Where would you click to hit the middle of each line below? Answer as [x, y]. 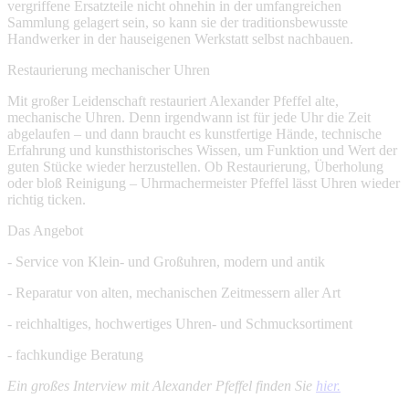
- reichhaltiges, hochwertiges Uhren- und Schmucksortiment [180, 324]
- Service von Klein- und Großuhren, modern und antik [166, 262]
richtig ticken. [47, 199]
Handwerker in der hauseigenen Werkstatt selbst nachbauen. [180, 39]
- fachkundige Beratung [75, 355]
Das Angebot [45, 231]
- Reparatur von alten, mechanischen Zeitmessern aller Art [174, 293]
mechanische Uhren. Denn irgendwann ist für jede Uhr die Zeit [189, 117]
